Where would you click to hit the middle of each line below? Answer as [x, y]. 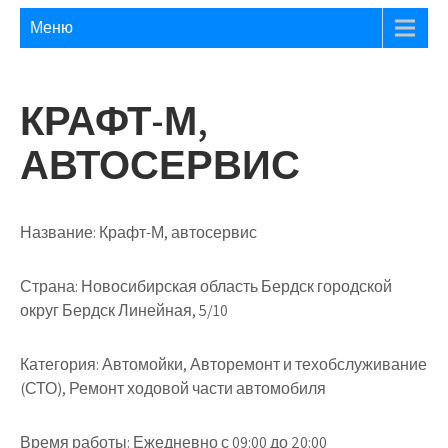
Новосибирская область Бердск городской [235, 286]
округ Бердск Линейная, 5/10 [124, 310]
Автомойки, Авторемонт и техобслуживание [263, 364]
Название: [58, 232]
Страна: [49, 286]
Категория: [59, 364]
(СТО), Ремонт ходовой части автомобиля [173, 388]
